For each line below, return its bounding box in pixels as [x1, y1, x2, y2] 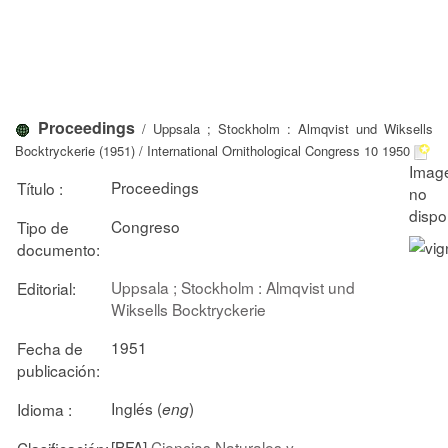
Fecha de [17, 336, 83, 359]
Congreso [111, 214, 180, 237]
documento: [17, 237, 100, 260]
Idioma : [17, 397, 72, 420]
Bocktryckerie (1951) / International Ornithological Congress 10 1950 [15, 141, 410, 160]
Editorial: [17, 276, 76, 299]
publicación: [17, 358, 100, 381]
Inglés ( [111, 396, 162, 419]
